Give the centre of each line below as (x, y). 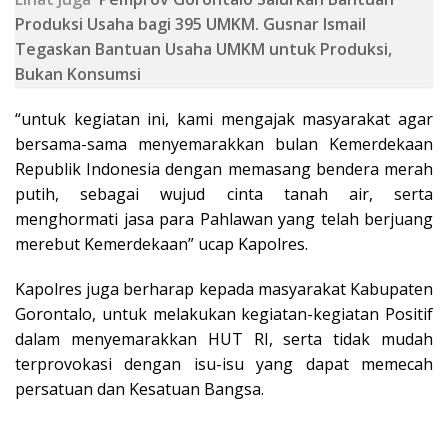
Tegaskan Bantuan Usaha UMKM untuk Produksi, (203, 48)
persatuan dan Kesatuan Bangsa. (139, 388)
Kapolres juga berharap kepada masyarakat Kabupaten (224, 288)
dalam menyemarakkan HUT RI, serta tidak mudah (224, 338)
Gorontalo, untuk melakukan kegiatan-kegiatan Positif (224, 313)
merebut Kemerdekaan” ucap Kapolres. (161, 243)
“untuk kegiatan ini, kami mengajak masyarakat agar (224, 118)
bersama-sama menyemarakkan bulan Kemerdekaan (224, 143)
